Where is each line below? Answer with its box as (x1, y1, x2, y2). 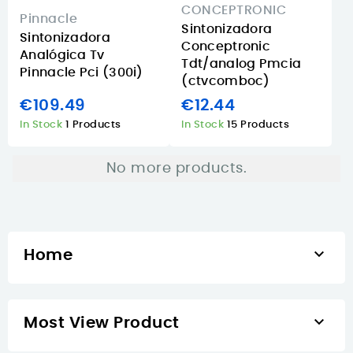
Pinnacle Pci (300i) (20, 65, 143, 79)
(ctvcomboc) (181, 74, 270, 87)
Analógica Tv (20, 48, 105, 61)
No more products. (106, 162, 247, 176)
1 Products (65, 120, 121, 131)
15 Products (226, 120, 290, 131)
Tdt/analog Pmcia (181, 57, 302, 70)
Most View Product (24, 315, 180, 332)
